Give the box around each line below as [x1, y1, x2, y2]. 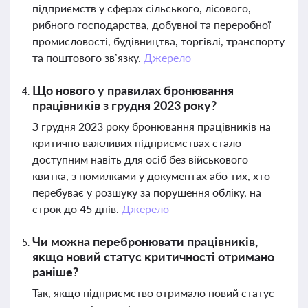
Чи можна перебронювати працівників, [32, 234, 258, 249]
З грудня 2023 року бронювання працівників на [32, 120, 271, 133]
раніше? [32, 264, 78, 279]
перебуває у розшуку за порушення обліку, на [32, 186, 261, 199]
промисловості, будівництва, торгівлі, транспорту [32, 34, 285, 47]
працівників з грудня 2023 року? [32, 98, 217, 113]
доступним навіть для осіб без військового [32, 153, 248, 166]
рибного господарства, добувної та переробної [32, 18, 271, 31]
